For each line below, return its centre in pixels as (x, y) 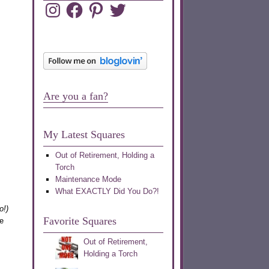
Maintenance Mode (88, 180)
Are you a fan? (75, 96)
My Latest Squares (84, 135)
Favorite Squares (80, 221)
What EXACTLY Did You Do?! (107, 192)
